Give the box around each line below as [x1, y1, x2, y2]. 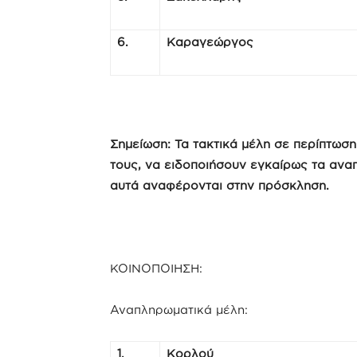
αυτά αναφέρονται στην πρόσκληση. [110, 178, 329, 192]
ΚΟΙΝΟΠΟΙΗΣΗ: [110, 261, 202, 275]
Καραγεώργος [167, 35, 253, 49]
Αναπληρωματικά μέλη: [110, 303, 248, 316]
